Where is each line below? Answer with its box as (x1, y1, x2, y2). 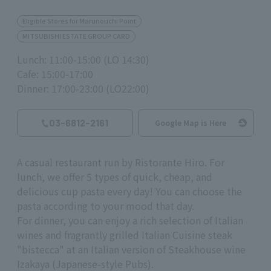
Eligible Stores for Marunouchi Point (22, 15, 136, 25)
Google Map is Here (155, 117, 226, 128)
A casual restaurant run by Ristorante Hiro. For (17, 155, 224, 170)
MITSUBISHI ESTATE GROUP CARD (22, 31, 130, 41)
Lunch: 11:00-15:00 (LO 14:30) (17, 52, 149, 67)
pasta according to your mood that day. (17, 198, 194, 214)
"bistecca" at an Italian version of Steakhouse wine (17, 242, 246, 257)
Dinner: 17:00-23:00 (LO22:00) (17, 81, 149, 96)
